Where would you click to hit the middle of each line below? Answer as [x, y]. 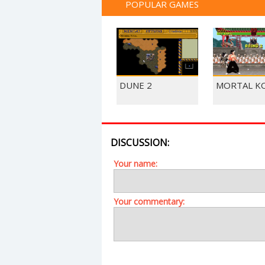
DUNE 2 [136, 85]
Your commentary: [149, 201]
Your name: [135, 164]
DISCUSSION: [140, 143]
